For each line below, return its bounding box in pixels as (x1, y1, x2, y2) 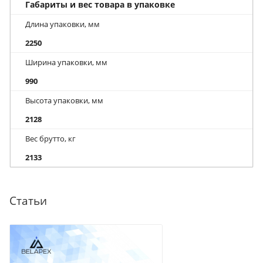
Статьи (9, 193, 47, 208)
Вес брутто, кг (25, 133, 76, 144)
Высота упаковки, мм (25, 95, 103, 106)
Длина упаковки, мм (25, 18, 100, 29)
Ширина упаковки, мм (25, 56, 107, 68)
